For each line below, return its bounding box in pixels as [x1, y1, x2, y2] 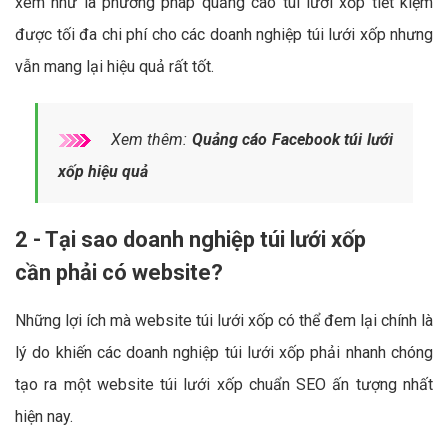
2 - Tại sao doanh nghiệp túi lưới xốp [15, 226, 366, 252]
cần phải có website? [15, 259, 223, 285]
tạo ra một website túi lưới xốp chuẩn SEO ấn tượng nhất [15, 374, 433, 394]
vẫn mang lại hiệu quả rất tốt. [15, 56, 214, 76]
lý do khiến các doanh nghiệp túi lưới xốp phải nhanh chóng [15, 342, 433, 362]
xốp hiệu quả [58, 161, 148, 181]
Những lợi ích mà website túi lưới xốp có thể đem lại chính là [15, 310, 433, 330]
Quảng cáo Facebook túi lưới [191, 129, 394, 149]
